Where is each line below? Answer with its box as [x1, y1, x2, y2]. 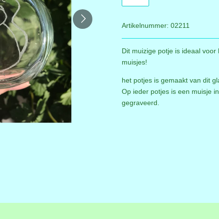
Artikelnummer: [122, 21, 169, 29]
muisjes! [122, 58, 147, 66]
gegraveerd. [122, 98, 161, 107]
